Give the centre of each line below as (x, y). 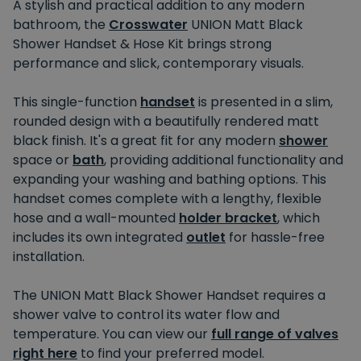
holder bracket (228, 218)
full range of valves (275, 334)
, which (299, 218)
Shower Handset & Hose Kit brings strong (142, 44)
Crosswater (148, 25)
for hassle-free (275, 238)
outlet (206, 238)
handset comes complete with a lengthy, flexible (167, 199)
